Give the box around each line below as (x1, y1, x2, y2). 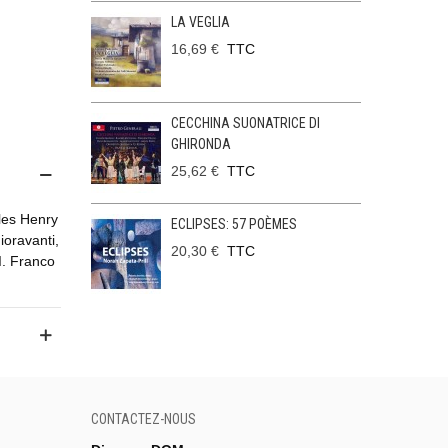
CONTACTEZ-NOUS (91, 411, 196, 428)
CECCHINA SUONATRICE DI (170, 115, 320, 131)
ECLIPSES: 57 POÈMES (170, 216, 297, 232)
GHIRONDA (170, 136, 231, 152)
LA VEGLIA (170, 14, 230, 30)
